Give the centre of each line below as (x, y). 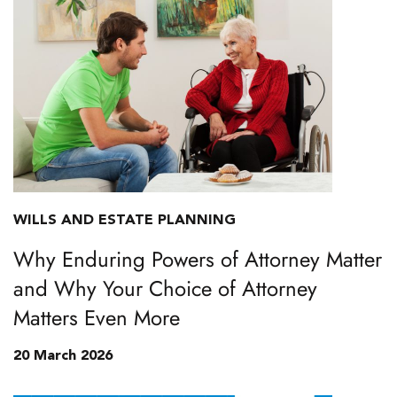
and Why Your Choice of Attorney (165, 288)
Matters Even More (97, 318)
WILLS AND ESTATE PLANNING (125, 221)
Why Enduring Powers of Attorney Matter (198, 259)
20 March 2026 (63, 356)
